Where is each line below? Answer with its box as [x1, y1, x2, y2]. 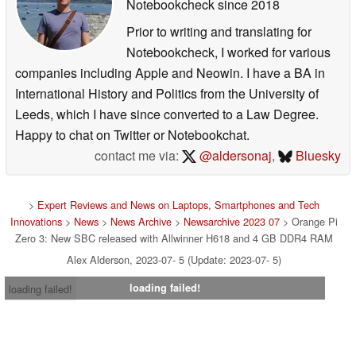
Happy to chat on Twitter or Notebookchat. [15, 125, 250, 144]
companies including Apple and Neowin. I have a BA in [15, 63, 325, 82]
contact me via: [95, 145, 183, 164]
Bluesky [292, 145, 341, 164]
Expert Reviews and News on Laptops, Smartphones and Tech [37, 196, 319, 212]
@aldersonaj [195, 145, 272, 164]
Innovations [10, 213, 62, 229]
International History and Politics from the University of [15, 83, 319, 103]
